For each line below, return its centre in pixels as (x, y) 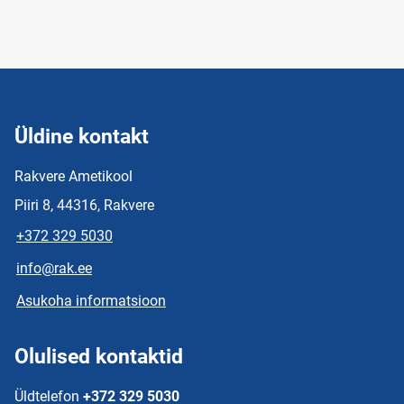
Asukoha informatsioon (91, 301)
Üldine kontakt (82, 137)
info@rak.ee (54, 268)
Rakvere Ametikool (73, 176)
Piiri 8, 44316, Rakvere (84, 205)
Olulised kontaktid (99, 357)
